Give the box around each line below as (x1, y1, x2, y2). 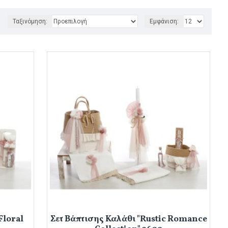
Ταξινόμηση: (13, 18, 47, 25)
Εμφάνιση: (150, 18, 179, 25)
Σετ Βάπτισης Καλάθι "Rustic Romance (50, 213, 207, 225)
